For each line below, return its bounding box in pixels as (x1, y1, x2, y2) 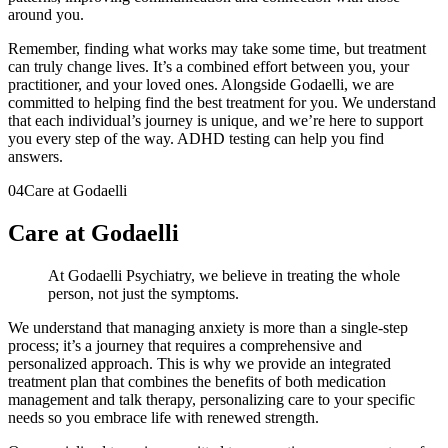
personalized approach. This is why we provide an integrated (8, 355, 391, 373)
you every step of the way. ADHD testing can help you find (8, 130, 384, 148)
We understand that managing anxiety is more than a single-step (8, 319, 408, 337)
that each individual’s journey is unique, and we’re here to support (8, 112, 423, 130)
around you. (8, 6, 84, 24)
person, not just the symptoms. (48, 285, 239, 303)
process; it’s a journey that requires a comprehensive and (8, 337, 362, 355)
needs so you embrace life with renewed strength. (8, 409, 319, 427)
